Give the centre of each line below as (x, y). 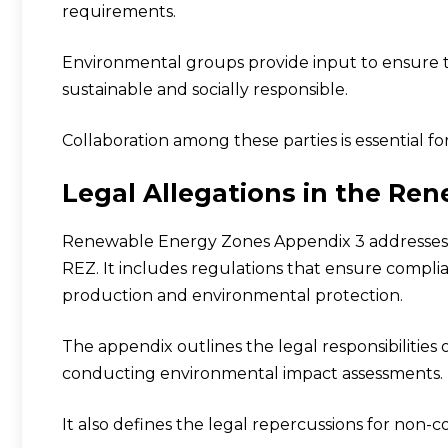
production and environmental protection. (232, 295)
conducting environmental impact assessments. (252, 373)
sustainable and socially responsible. (205, 89)
